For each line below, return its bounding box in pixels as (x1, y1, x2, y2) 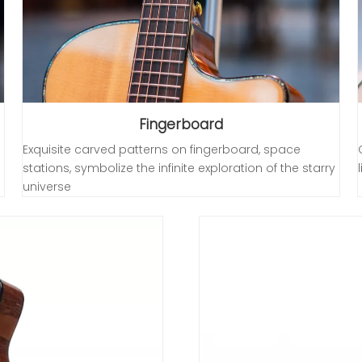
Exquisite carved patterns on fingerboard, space (23, 141, 301, 158)
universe (23, 178, 72, 195)
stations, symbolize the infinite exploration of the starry (23, 159, 336, 176)
